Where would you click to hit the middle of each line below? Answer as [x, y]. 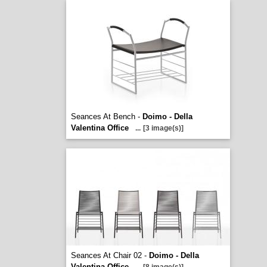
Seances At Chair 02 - [110, 255]
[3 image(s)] [163, 128]
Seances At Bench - [106, 117]
